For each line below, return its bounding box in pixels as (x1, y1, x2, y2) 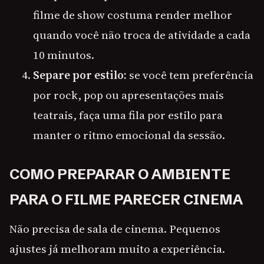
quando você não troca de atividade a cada (33, 27, 250, 43)
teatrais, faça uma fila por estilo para (33, 107, 223, 123)
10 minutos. (33, 47, 94, 63)
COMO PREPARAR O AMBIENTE (9, 166, 230, 183)
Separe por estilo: (33, 67, 127, 83)
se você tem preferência (127, 67, 253, 83)
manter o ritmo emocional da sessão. (33, 127, 225, 143)
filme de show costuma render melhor (33, 7, 232, 23)
